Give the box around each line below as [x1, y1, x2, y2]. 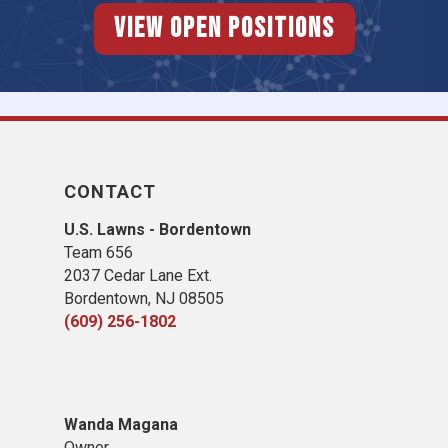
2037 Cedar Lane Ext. [64, 266, 212, 285]
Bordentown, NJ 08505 [64, 289, 224, 308]
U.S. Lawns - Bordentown [64, 220, 251, 239]
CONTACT [64, 181, 156, 202]
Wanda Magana [64, 415, 178, 434]
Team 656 [64, 243, 133, 262]
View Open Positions [113, 12, 335, 46]
